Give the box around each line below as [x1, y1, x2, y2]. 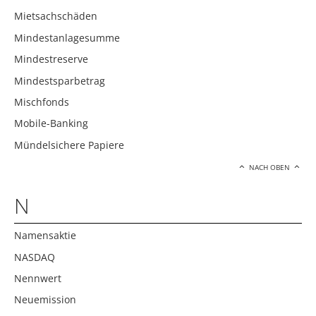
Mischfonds [14, 95, 69, 109]
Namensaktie [14, 229, 76, 243]
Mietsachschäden [14, 9, 97, 23]
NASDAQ [14, 250, 55, 264]
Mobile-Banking [14, 116, 88, 130]
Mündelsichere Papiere [14, 138, 124, 152]
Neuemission [14, 293, 76, 307]
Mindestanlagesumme [14, 30, 120, 44]
